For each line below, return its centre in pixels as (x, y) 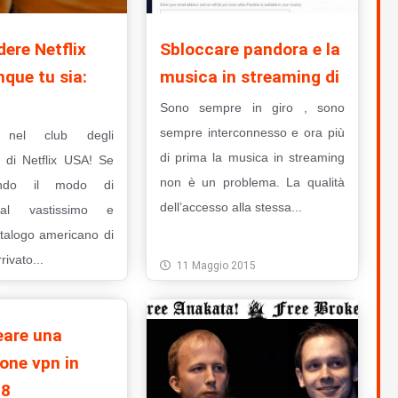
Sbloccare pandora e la (250, 50)
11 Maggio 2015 (216, 266)
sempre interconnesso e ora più (252, 133)
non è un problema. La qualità (252, 183)
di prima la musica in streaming (252, 158)
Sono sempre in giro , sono (252, 108)
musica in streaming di (249, 77)
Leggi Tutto (208, 237)
